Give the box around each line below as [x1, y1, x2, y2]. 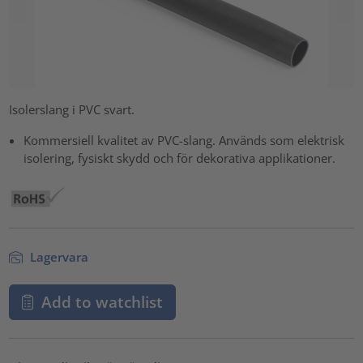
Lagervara [26, 248, 88, 265]
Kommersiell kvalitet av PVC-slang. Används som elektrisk [23, 131, 345, 148]
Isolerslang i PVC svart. [9, 100, 135, 117]
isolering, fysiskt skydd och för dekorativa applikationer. [23, 149, 336, 166]
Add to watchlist [41, 292, 163, 313]
